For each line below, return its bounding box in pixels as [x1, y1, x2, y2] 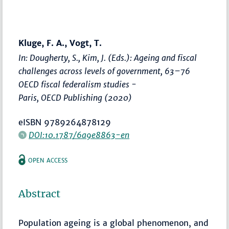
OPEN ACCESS [28, 157, 68, 165]
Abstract [18, 188, 61, 200]
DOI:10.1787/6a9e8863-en [29, 130, 130, 141]
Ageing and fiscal [134, 53, 197, 63]
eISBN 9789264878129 [18, 117, 111, 128]
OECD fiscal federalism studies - [18, 79, 137, 90]
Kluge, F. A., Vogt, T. [18, 38, 102, 49]
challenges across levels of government [18, 66, 161, 77]
